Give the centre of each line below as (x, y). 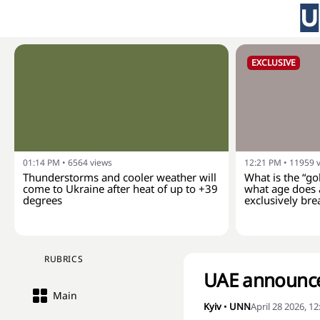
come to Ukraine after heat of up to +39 (120, 189)
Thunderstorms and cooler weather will (120, 177)
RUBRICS (64, 259)
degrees (42, 200)
